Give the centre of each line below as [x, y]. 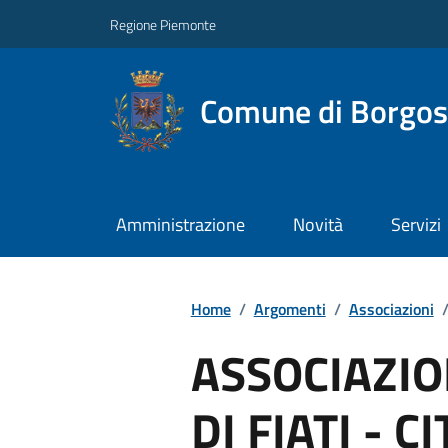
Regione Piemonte [163, 24]
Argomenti [289, 308]
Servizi [415, 225]
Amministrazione [180, 225]
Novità [317, 225]
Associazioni [391, 308]
